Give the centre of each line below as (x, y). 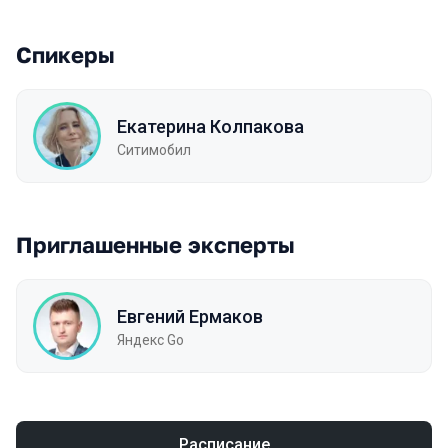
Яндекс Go (150, 339)
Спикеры (65, 54)
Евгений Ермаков (190, 316)
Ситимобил (154, 149)
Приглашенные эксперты (155, 244)
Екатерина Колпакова (210, 126)
